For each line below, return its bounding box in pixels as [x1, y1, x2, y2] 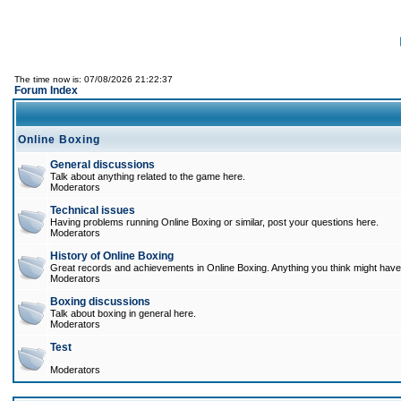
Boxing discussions [50, 295, 150, 308]
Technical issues [50, 204, 135, 217]
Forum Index [14, 84, 78, 97]
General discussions [50, 158, 155, 171]
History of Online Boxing [50, 250, 174, 262]
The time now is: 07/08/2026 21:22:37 [14, 74, 173, 84]
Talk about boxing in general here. [50, 308, 196, 319]
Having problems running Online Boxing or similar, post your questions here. [50, 217, 379, 227]
